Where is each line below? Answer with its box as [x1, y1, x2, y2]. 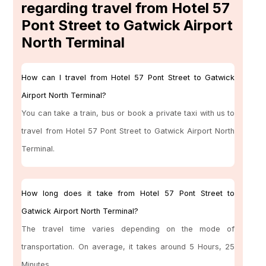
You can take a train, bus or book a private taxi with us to [21, 109, 235, 118]
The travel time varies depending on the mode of [21, 224, 235, 234]
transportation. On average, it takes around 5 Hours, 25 [21, 242, 235, 252]
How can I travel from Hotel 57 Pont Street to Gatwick [21, 73, 235, 83]
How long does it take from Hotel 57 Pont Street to [21, 189, 235, 198]
